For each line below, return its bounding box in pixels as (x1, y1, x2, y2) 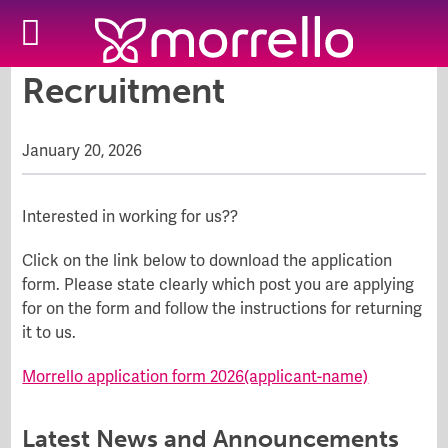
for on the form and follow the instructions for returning (22, 298, 423, 319)
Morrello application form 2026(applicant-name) (22, 366, 369, 387)
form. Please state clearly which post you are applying (22, 274, 415, 295)
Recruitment (22, 70, 226, 112)
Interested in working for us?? (22, 206, 239, 227)
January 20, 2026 (22, 140, 143, 161)
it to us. (22, 322, 77, 343)
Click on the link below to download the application (22, 250, 393, 271)
